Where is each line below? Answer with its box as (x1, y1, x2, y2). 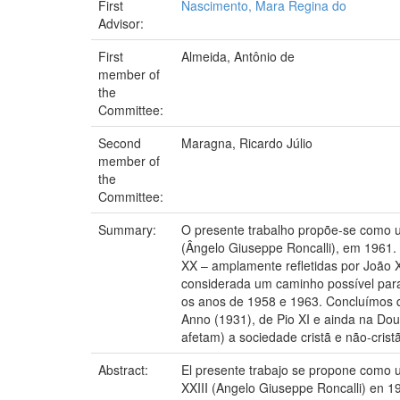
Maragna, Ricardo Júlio (181, 133, 312, 152)
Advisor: (98, 13, 147, 32)
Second (98, 133, 141, 152)
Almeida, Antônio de (181, 46, 295, 65)
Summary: (98, 220, 160, 238)
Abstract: (98, 360, 152, 379)
